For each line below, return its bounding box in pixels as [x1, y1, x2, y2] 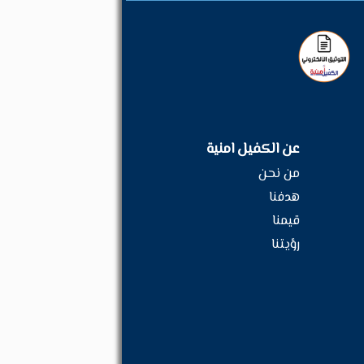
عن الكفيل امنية [206, 137, 300, 161]
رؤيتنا [271, 234, 300, 255]
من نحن [258, 163, 300, 184]
